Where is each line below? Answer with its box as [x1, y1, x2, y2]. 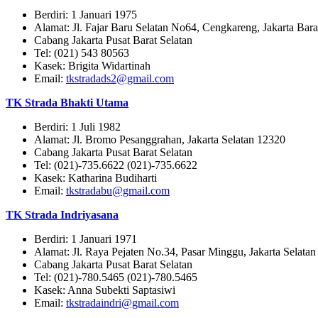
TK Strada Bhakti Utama [6, 97, 128, 109]
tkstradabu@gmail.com [66, 185, 170, 197]
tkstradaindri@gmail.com [66, 297, 179, 309]
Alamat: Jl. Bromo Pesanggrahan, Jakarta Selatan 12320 [34, 133, 285, 146]
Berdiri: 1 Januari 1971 [34, 233, 137, 246]
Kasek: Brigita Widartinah [34, 60, 150, 72]
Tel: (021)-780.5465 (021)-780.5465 [34, 271, 197, 284]
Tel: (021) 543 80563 [34, 47, 129, 60]
